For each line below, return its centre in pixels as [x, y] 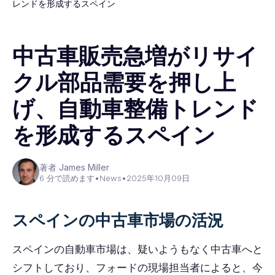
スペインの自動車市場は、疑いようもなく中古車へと [137, 249]
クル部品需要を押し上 [124, 82]
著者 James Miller [74, 167]
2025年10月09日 [158, 178]
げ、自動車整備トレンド [135, 109]
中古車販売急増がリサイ [135, 56]
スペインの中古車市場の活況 [118, 220]
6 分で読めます [67, 178]
